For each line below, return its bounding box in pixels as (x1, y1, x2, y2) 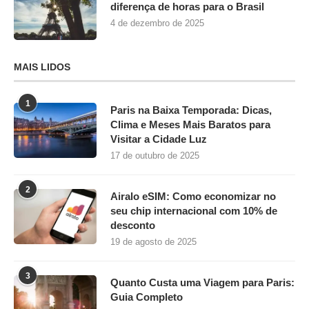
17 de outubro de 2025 (110, 150, 199, 161)
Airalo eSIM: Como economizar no (110, 190, 276, 202)
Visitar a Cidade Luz (110, 133, 207, 145)
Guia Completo (110, 291, 183, 303)
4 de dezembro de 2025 (110, 18, 204, 28)
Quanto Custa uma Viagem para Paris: (110, 277, 295, 288)
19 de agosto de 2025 (110, 237, 197, 247)
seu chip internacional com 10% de (110, 205, 277, 217)
